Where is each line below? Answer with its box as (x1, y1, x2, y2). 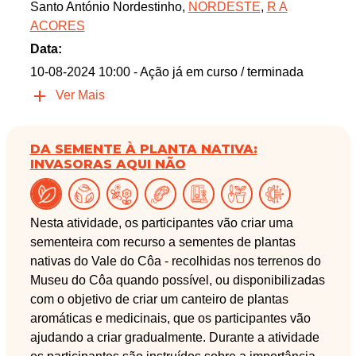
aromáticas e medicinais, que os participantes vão (29, 311, 311, 325)
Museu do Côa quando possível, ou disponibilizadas (29, 273, 325, 287)
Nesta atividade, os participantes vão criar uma (29, 215, 293, 230)
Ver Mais (55, 87, 105, 102)
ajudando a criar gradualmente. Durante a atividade (29, 330, 319, 344)
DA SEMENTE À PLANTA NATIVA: (29, 141, 257, 157)
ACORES (29, 18, 85, 33)
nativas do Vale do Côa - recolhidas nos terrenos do (29, 253, 321, 268)
